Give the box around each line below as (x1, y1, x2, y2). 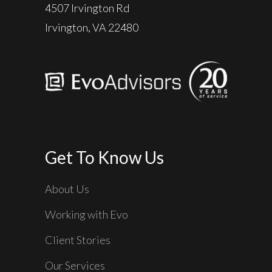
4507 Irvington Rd (45, 1, 129, 15)
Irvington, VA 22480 (45, 21, 138, 35)
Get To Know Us (45, 147, 164, 168)
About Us (45, 182, 89, 196)
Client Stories (45, 233, 110, 247)
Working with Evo (45, 208, 128, 222)
